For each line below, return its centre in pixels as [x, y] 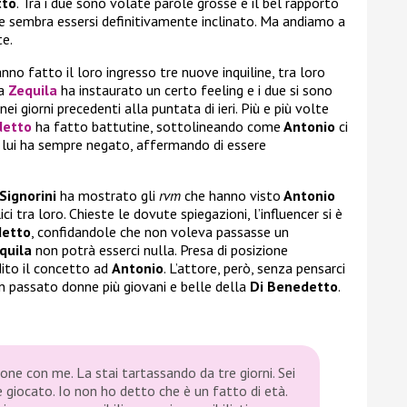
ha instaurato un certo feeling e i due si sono [195, 90]
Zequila [33, 90]
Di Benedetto [294, 287]
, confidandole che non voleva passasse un [160, 232]
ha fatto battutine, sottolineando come [156, 127]
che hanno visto [231, 196]
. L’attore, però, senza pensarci [254, 268]
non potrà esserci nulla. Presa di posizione [160, 250]
